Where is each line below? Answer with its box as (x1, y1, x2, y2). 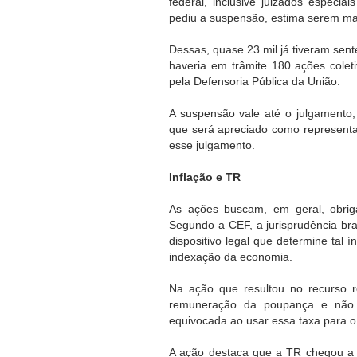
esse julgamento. (169, 138, 255, 151)
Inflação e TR (169, 170, 241, 183)
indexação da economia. (169, 249, 296, 263)
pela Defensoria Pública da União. (169, 74, 343, 88)
